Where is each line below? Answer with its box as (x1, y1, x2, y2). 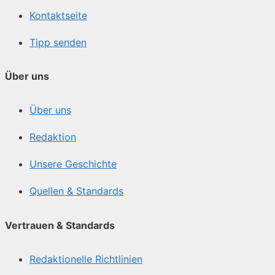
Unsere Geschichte (29, 158, 117, 171)
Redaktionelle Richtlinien (29, 252, 142, 265)
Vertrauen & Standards (5, 219, 115, 231)
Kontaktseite (29, 9, 87, 21)
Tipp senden (29, 36, 87, 48)
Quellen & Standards (29, 185, 123, 198)
